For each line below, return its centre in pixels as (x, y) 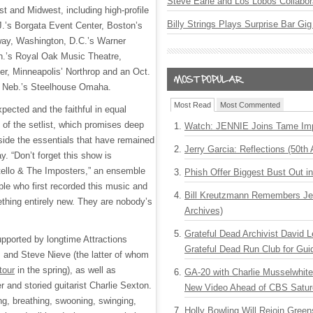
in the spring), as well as (65, 270)
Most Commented (250, 105)
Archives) (204, 211)
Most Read (192, 105)
